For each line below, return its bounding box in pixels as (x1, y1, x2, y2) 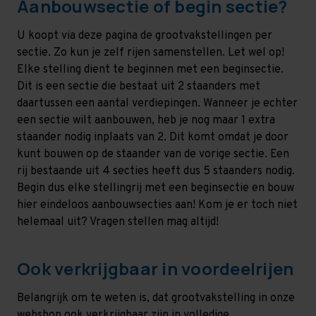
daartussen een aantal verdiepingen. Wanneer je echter (17, 96, 298, 111)
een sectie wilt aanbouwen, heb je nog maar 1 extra (17, 113, 275, 128)
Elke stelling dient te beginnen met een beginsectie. (17, 62, 284, 77)
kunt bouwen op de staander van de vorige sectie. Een (17, 147, 289, 162)
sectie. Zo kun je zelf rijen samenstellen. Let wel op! (17, 45, 284, 60)
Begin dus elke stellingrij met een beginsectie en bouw (17, 181, 294, 195)
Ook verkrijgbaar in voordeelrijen (17, 256, 294, 280)
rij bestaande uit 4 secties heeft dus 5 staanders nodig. (17, 164, 295, 178)
